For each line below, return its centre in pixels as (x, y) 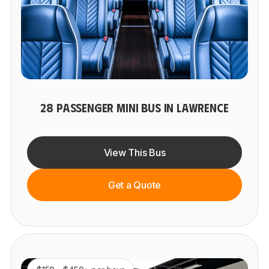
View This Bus (134, 152)
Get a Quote (134, 185)
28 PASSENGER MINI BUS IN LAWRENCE (134, 107)
